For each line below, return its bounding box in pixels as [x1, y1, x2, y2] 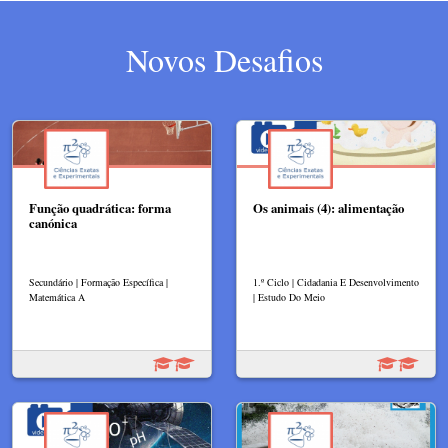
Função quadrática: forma [29, 199, 171, 218]
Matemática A [29, 290, 85, 305]
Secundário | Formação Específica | [29, 275, 168, 290]
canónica [29, 214, 77, 233]
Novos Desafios [125, 37, 323, 81]
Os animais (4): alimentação [253, 199, 404, 218]
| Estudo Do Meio [253, 290, 325, 305]
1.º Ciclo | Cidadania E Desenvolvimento [253, 275, 419, 290]
